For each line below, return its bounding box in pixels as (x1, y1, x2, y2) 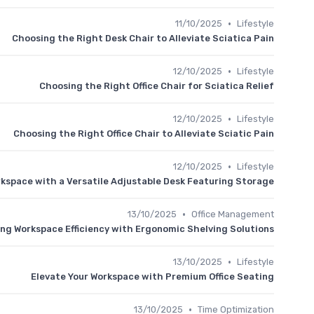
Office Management (191, 209, 274, 219)
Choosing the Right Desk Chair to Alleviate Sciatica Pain (12, 33, 274, 43)
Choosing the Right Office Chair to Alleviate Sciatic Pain (13, 128, 274, 139)
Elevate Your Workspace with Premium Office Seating (31, 271, 274, 282)
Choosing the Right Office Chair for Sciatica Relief (39, 81, 274, 91)
